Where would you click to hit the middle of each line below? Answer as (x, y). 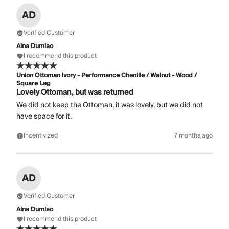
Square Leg (33, 84)
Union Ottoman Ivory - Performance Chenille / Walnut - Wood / (107, 76)
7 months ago (193, 136)
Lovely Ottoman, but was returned (75, 93)
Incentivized (41, 136)
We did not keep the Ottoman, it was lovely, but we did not (110, 106)
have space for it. (44, 117)
